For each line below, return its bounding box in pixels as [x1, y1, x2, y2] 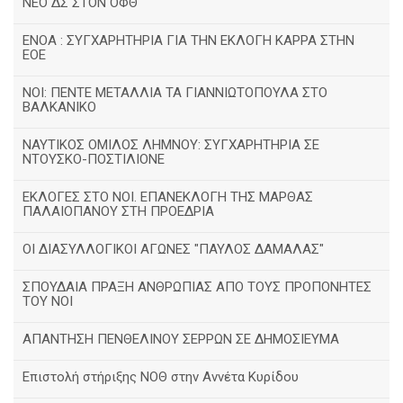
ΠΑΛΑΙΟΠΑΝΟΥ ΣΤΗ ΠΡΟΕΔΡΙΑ [22, 203, 214, 219]
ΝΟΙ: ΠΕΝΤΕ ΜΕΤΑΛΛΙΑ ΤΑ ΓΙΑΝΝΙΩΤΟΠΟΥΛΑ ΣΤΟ [22, 85, 327, 101]
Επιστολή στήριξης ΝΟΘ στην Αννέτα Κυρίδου [22, 369, 299, 385]
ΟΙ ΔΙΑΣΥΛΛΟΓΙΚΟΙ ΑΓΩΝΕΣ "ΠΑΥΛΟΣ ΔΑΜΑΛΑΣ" [22, 241, 324, 257]
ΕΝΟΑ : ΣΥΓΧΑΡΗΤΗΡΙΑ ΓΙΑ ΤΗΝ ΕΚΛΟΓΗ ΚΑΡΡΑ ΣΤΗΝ [22, 32, 354, 49]
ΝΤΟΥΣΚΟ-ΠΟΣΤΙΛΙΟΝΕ [22, 151, 165, 167]
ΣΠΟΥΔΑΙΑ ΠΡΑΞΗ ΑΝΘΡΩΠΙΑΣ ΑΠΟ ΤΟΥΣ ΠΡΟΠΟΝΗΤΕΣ [22, 279, 372, 295]
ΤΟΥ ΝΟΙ [22, 293, 73, 309]
